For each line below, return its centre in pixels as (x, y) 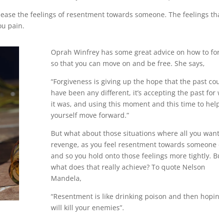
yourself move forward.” (90, 115)
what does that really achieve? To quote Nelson (128, 167)
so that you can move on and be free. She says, (128, 64)
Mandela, (66, 178)
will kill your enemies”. (87, 208)
